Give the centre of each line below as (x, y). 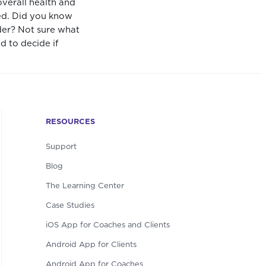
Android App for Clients (91, 245)
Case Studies (70, 206)
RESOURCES (70, 122)
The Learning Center (85, 186)
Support (61, 147)
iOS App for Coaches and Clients (107, 225)
